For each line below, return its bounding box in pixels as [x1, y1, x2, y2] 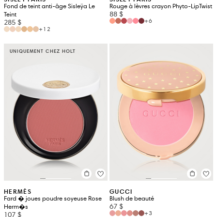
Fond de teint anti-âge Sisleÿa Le [4, 2, 95, 10]
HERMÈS [4, 187, 31, 196]
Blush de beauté [109, 194, 154, 202]
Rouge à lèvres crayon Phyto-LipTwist [109, 2, 212, 10]
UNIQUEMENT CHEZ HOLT [10, 47, 76, 54]
